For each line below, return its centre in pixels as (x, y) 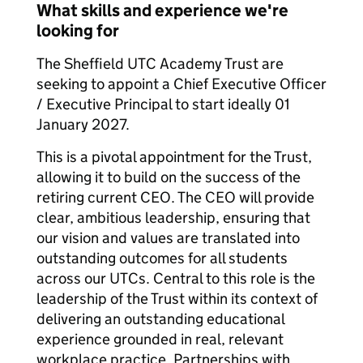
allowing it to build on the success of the (169, 177)
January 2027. (83, 124)
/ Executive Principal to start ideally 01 (163, 104)
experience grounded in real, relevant (160, 339)
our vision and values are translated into (168, 238)
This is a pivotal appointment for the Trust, (174, 157)
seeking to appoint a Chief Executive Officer (181, 84)
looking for (78, 31)
